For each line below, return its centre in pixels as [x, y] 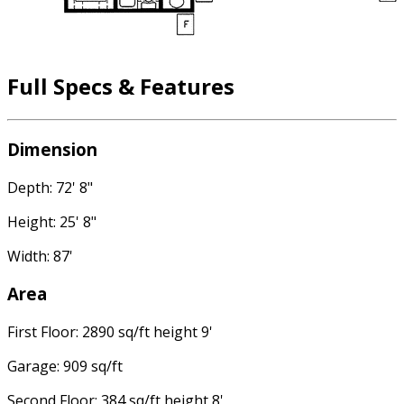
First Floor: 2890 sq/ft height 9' [110, 332]
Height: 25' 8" [52, 221]
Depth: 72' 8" [50, 187]
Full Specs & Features [121, 87]
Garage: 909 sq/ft [65, 367]
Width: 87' [40, 256]
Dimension [52, 149]
